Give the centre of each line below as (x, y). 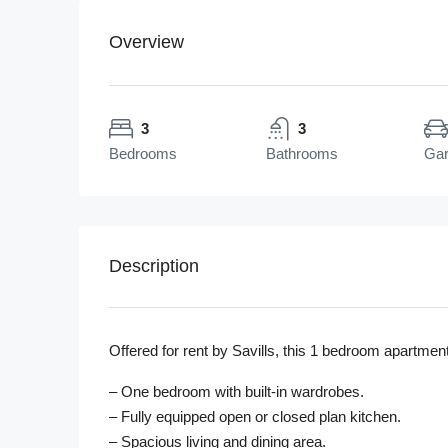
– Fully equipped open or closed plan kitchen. (255, 417)
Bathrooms (302, 154)
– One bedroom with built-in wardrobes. (236, 392)
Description (154, 266)
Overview (146, 42)
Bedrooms (143, 154)
